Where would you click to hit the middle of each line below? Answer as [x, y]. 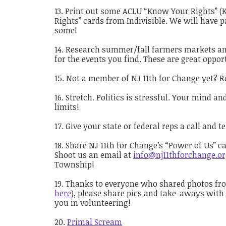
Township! [75, 164]
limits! [67, 107]
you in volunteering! [93, 203]
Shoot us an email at [94, 155]
